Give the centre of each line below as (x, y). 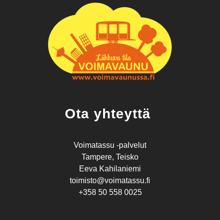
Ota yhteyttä (110, 113)
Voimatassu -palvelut (110, 145)
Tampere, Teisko (110, 157)
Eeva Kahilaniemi (110, 168)
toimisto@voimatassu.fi (110, 180)
